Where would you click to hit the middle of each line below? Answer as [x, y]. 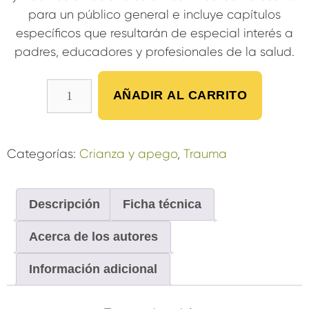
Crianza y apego [128, 154]
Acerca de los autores [93, 237]
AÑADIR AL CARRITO [180, 96]
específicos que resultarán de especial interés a [154, 33]
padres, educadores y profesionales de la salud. [154, 52]
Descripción [64, 205]
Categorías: [43, 154]
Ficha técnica [162, 205]
